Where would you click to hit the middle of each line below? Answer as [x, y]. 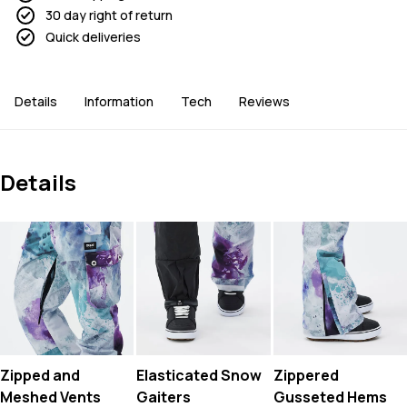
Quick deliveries [93, 37]
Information [119, 102]
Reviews [264, 102]
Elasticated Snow [199, 376]
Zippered [306, 376]
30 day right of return [109, 15]
